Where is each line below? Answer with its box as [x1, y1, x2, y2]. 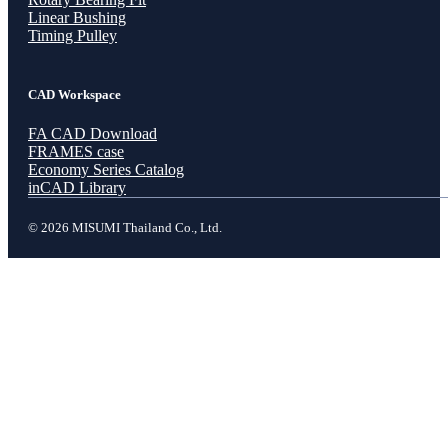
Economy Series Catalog [28, 161, 184, 179]
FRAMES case [28, 143, 124, 161]
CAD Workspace [28, 87, 121, 103]
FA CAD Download [28, 125, 157, 143]
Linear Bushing [28, 9, 126, 27]
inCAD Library [28, 179, 126, 197]
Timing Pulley [28, 27, 117, 45]
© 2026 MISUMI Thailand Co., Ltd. [28, 220, 222, 236]
